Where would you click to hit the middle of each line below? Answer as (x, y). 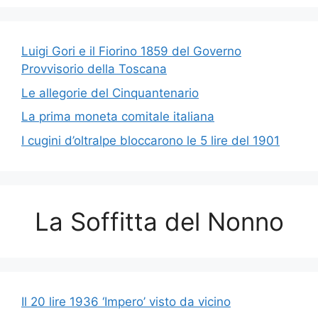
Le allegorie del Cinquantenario (110, 93)
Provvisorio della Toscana (94, 69)
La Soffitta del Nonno (159, 221)
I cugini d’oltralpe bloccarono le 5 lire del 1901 (150, 140)
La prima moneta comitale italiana (118, 117)
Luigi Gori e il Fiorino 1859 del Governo (131, 51)
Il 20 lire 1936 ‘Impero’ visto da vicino (126, 301)
